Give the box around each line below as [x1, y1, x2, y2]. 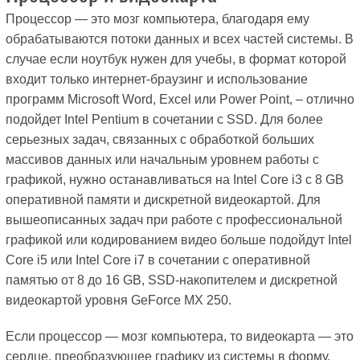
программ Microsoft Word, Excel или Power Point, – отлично [5, 92, 354, 107]
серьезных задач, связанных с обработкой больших [5, 133, 314, 147]
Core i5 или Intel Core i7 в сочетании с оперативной [5, 253, 310, 268]
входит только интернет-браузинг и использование [5, 72, 308, 87]
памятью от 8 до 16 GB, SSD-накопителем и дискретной [5, 273, 337, 288]
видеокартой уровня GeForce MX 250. [5, 293, 231, 308]
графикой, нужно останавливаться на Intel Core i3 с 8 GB [5, 173, 344, 187]
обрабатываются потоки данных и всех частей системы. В [5, 32, 354, 47]
